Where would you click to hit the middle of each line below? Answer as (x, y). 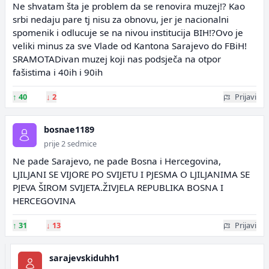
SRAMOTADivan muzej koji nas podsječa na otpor (117, 59)
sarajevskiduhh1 (84, 258)
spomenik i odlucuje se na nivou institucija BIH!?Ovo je (128, 32)
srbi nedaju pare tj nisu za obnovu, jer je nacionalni (121, 19)
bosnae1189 (69, 129)
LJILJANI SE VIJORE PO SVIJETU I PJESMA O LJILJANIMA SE (131, 174)
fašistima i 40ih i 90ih (58, 72)
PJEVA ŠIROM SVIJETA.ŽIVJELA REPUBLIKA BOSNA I (118, 187)
